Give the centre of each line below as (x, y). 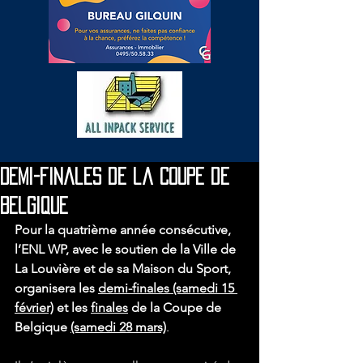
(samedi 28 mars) (118, 327)
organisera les (56, 288)
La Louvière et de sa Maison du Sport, (124, 269)
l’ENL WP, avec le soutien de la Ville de (127, 249)
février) (34, 307)
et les (72, 307)
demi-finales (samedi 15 (168, 288)
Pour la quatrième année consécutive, (124, 230)
